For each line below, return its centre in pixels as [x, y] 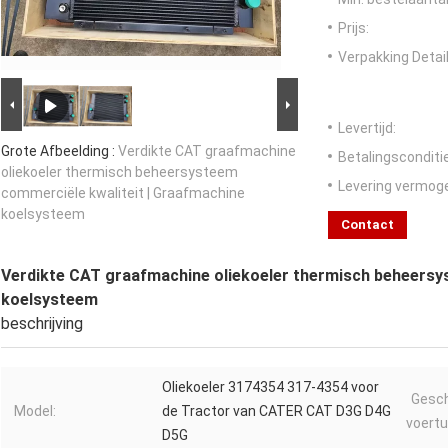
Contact [367, 225]
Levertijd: [367, 128]
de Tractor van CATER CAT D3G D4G [276, 411]
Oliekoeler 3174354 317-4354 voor [270, 387]
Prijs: [353, 28]
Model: [35, 411]
